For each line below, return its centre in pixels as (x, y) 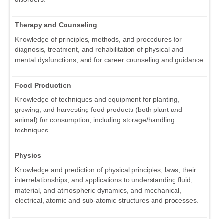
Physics (28, 156)
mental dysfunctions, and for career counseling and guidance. (110, 60)
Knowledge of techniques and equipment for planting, (97, 99)
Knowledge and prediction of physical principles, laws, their (105, 170)
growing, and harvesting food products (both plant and (99, 110)
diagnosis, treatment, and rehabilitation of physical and (99, 50)
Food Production (43, 85)
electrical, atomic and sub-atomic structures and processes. (107, 201)
